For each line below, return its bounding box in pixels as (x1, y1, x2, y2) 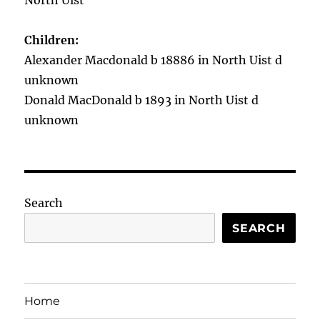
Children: (24, 33, 82, 47)
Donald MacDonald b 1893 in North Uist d (24, 93, 259, 107)
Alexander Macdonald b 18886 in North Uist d (24, 53, 283, 67)
